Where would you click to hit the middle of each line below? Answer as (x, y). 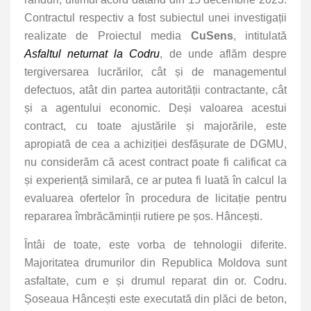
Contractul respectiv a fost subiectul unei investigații (155, 18)
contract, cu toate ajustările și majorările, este (155, 126)
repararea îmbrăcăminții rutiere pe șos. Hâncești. (145, 217)
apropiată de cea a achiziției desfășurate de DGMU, (155, 144)
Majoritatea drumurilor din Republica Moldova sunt (155, 263)
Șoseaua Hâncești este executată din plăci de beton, (155, 299)
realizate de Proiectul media (108, 36)
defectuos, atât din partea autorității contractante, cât (155, 90)
